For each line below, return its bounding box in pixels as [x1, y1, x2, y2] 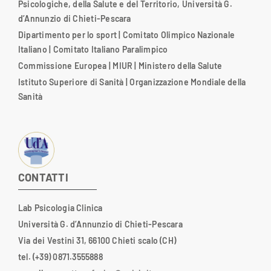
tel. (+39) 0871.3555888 [18, 251, 103, 262]
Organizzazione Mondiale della [129, 76, 246, 87]
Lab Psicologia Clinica [18, 202, 103, 213]
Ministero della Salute [138, 60, 223, 71]
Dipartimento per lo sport [18, 29, 117, 40]
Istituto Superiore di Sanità [18, 76, 124, 87]
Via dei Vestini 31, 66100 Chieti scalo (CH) [18, 235, 177, 246]
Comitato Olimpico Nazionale [122, 29, 235, 40]
